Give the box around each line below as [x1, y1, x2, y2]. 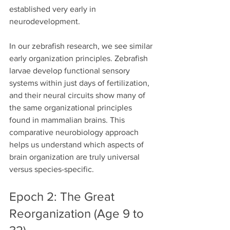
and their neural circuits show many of [9, 91, 147, 100]
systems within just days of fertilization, [9, 79, 151, 88]
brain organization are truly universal [9, 152, 142, 162]
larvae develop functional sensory [9, 66, 132, 75]
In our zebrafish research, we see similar [9, 42, 155, 51]
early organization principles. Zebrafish [9, 54, 150, 63]
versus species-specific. [9, 165, 94, 174]
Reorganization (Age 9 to [9, 206, 147, 221]
